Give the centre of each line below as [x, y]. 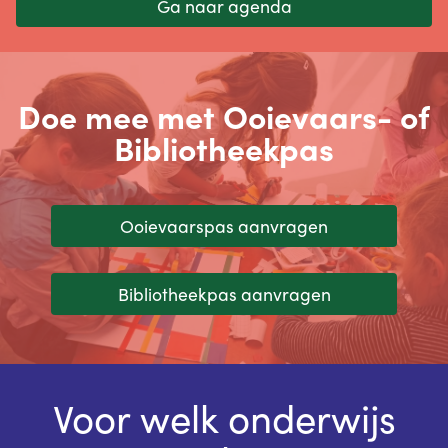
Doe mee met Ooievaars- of [224, 116]
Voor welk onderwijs [224, 417]
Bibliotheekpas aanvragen [224, 294]
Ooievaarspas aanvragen [224, 226]
